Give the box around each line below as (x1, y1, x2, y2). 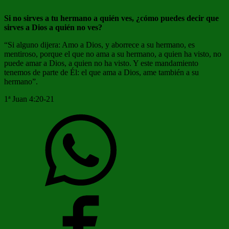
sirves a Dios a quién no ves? (4, 23, 102, 32)
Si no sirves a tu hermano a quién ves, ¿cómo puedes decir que (4, 14, 219, 23)
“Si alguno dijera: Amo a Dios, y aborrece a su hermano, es (4, 40, 195, 50)
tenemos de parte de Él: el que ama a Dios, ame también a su (4, 68, 199, 77)
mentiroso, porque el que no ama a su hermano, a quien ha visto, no (4, 50, 221, 59)
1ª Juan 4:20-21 (4, 95, 54, 104)
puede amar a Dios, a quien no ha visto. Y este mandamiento (4, 59, 198, 68)
